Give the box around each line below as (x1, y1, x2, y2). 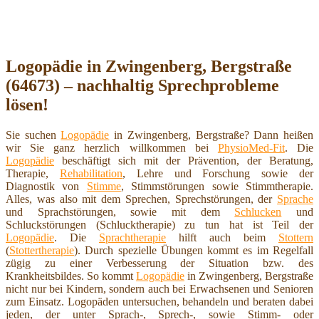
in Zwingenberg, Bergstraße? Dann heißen (109, 128, 314, 141)
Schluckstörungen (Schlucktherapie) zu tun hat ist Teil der (6, 218, 313, 231)
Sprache (277, 192, 313, 205)
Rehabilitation (59, 167, 122, 179)
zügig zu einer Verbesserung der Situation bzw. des (6, 256, 313, 269)
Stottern (278, 231, 313, 244)
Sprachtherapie (99, 231, 166, 244)
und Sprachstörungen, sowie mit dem (6, 205, 235, 218)
